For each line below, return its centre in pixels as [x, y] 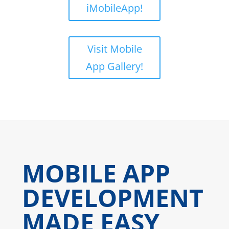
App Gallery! [114, 66]
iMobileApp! [114, 8]
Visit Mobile [114, 49]
